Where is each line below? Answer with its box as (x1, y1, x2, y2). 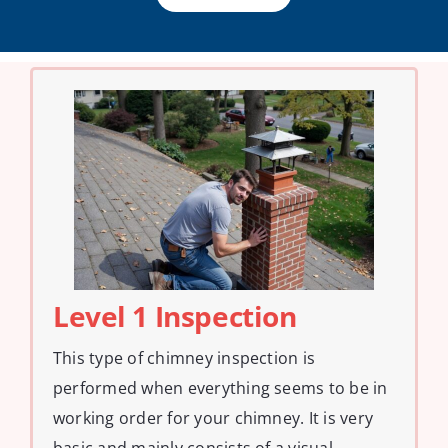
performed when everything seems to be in (53, 377, 388, 400)
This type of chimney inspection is (53, 347, 316, 370)
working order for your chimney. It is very (53, 407, 374, 430)
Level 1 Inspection (53, 297, 297, 336)
